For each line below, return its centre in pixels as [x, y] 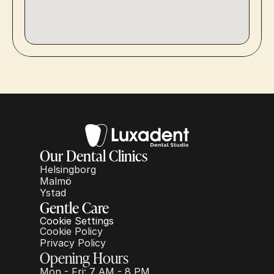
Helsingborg [68, 169]
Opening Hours [84, 257]
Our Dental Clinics [94, 155]
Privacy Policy [73, 243]
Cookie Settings [77, 221]
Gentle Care [74, 207]
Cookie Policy [71, 231]
